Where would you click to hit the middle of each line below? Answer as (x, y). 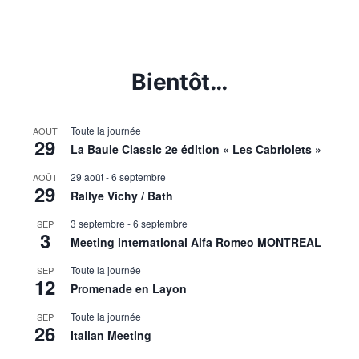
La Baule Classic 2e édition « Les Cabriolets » (196, 149)
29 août (87, 177)
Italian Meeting (111, 335)
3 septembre (98, 224)
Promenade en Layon (129, 289)
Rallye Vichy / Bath (122, 196)
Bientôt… (179, 82)
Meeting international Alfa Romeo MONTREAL (196, 242)
